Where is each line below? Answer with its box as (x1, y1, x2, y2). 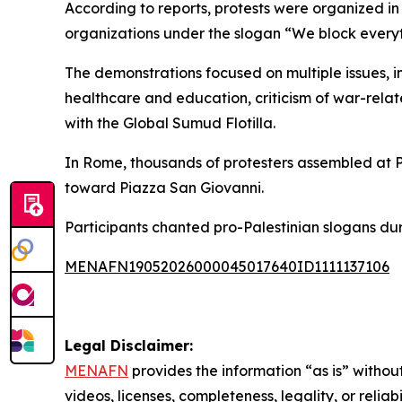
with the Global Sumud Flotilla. (65, 113, 275, 132)
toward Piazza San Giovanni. (65, 178, 264, 197)
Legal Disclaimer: (65, 336, 193, 354)
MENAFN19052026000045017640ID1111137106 (65, 257, 389, 275)
